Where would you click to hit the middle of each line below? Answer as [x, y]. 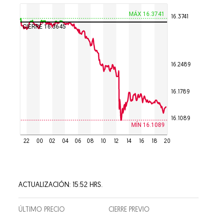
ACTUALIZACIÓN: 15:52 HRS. [61, 185]
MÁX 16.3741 [147, 14]
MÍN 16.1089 [148, 124]
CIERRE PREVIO [129, 210]
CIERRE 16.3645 [45, 27]
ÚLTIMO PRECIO [42, 210]
